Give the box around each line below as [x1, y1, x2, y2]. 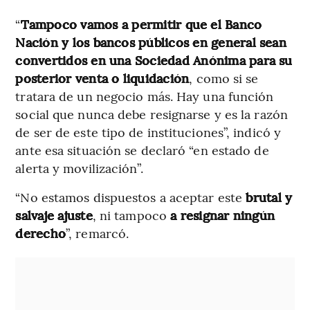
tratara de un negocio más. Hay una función [15, 86, 274, 104]
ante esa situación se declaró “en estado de [15, 140, 269, 158]
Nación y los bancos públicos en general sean [15, 33, 286, 51]
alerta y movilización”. [15, 158, 143, 176]
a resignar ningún [170, 206, 275, 224]
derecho [15, 224, 66, 241]
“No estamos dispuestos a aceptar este [15, 188, 243, 206]
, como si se [189, 69, 259, 86]
